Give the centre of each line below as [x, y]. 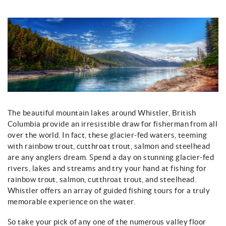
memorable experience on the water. [72, 201]
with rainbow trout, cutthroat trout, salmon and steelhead [109, 146]
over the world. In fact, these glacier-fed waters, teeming [107, 135]
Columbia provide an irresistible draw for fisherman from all [113, 124]
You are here [42, 28]
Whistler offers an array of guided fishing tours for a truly [109, 190]
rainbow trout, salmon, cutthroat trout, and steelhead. [102, 179]
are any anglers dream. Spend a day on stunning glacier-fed [111, 157]
